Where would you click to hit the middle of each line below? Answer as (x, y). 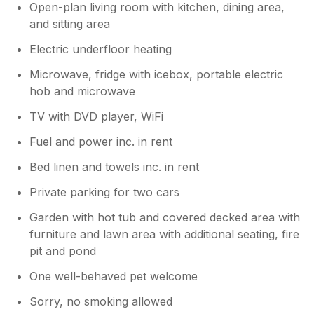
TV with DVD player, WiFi (97, 116)
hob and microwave (83, 91)
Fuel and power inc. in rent (101, 141)
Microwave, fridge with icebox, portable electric (157, 74)
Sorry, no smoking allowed (101, 301)
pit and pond (63, 251)
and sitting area (70, 23)
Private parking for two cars (105, 192)
